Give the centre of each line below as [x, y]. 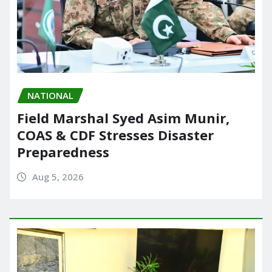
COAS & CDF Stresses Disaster [115, 134]
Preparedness [63, 151]
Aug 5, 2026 [58, 176]
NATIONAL [50, 96]
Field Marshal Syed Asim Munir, [123, 117]
